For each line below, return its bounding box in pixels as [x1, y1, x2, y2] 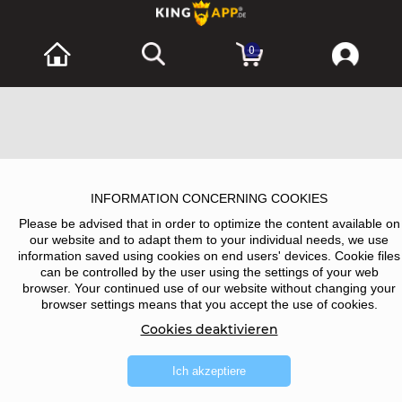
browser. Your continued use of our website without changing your [22, 281, 396, 295]
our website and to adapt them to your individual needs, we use [30, 232, 389, 247]
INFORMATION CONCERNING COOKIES [91, 191, 328, 205]
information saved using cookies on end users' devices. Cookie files [18, 249, 400, 263]
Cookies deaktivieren [140, 321, 278, 337]
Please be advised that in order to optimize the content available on [18, 216, 400, 231]
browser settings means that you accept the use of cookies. [40, 297, 378, 311]
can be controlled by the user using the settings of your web [39, 265, 379, 279]
